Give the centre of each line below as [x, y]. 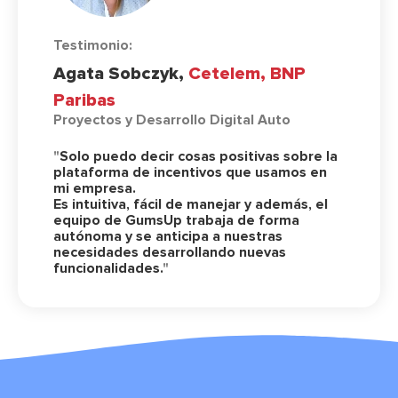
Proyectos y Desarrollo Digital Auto [172, 120]
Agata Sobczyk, [121, 74]
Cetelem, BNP [247, 74]
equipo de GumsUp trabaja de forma [176, 221]
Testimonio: [93, 46]
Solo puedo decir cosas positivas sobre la [199, 157]
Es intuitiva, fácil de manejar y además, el [191, 205]
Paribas [84, 101]
